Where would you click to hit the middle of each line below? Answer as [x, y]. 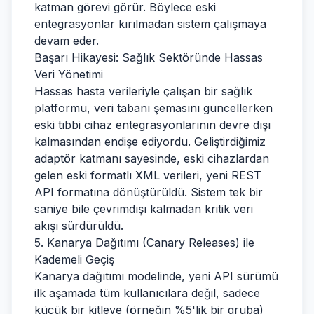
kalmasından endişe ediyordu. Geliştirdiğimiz [150, 142]
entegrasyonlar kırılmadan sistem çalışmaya [150, 24]
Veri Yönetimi [69, 74]
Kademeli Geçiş [74, 259]
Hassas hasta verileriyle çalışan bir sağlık [143, 91]
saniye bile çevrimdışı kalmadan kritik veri [144, 209]
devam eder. [67, 41]
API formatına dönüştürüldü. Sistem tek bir [149, 192]
